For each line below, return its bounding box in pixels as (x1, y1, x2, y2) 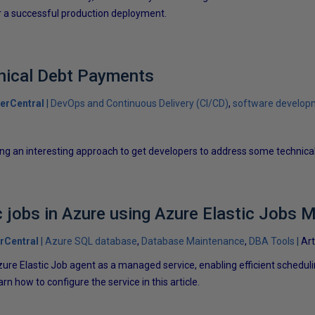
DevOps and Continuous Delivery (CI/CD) (51, 98, 229, 109)
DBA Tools (249, 236, 295, 247)
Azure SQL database (45, 236, 138, 247)
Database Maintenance (141, 236, 245, 247)
